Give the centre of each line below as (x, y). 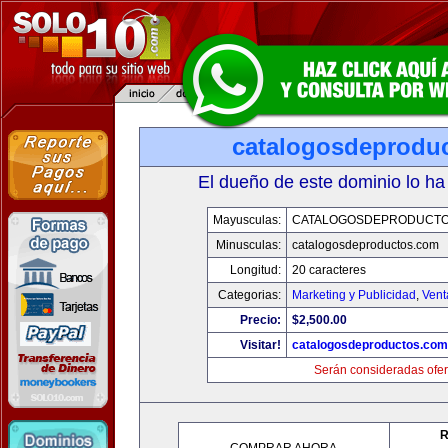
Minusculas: (248, 245)
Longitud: (255, 270)
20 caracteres (328, 270)
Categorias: (249, 295)
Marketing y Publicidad (353, 295)
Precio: (260, 320)
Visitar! (260, 345)
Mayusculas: (246, 220)
